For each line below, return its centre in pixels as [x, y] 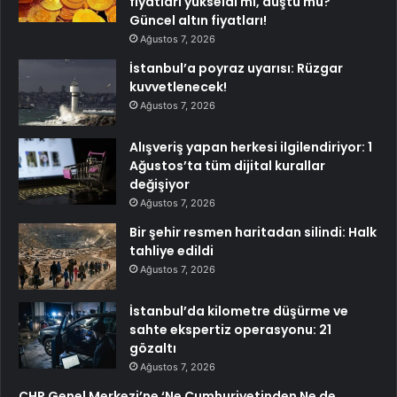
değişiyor [160, 184]
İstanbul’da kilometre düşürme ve [239, 311]
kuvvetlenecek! [178, 86]
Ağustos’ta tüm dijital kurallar [227, 165]
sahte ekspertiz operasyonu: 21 [230, 329]
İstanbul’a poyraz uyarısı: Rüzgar [236, 68]
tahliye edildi [171, 250]
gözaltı [153, 348]
